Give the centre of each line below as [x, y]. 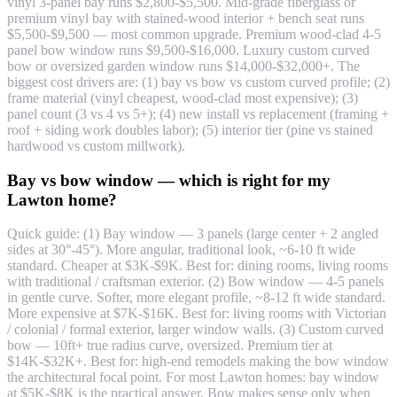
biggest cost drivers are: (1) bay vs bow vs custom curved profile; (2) [198, 82]
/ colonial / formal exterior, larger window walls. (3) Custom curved [195, 330]
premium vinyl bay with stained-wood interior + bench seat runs [186, 18]
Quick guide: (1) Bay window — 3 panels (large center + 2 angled [193, 234]
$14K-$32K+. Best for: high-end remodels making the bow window [198, 362]
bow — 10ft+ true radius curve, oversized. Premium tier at [170, 346]
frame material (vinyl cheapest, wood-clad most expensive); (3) [183, 97]
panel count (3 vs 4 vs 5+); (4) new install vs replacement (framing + [198, 113]
